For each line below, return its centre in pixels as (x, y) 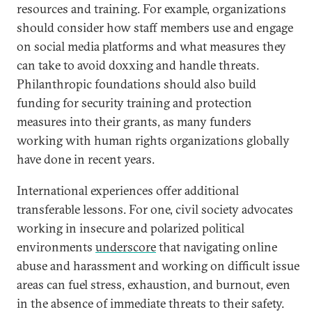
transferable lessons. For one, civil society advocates (155, 209)
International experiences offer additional (128, 190)
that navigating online (217, 247)
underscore (126, 247)
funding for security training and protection (134, 103)
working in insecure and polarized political (131, 228)
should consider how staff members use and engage (155, 28)
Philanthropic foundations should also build (136, 84)
